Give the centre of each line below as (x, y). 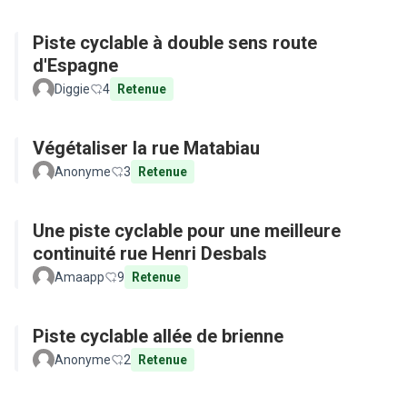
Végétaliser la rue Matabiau (146, 148)
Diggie (72, 89)
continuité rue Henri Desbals (150, 253)
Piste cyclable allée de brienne (158, 336)
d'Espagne (75, 65)
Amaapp (79, 277)
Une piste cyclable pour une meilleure (187, 231)
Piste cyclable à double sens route (175, 43)
